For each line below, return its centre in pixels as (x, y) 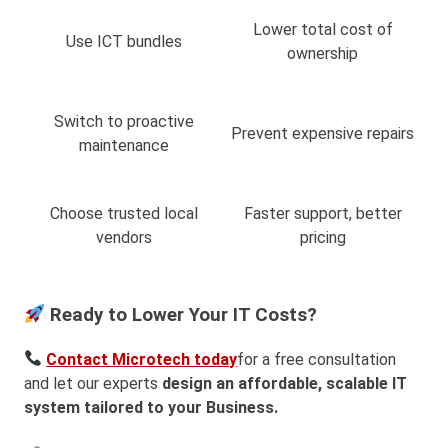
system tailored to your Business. (151, 407)
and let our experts (93, 383)
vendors (123, 238)
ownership (322, 54)
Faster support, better (322, 214)
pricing (322, 238)
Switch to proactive (123, 122)
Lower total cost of (322, 30)
